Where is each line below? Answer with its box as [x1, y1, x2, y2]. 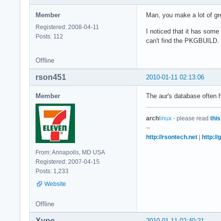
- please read [172, 114, 210, 122]
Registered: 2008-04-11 [36, 23, 99, 31]
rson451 [36, 73, 66, 81]
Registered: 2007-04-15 [36, 158, 100, 165]
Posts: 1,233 [36, 167, 69, 175]
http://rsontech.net [146, 133, 197, 141]
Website [44, 180, 66, 187]
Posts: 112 [36, 33, 63, 40]
